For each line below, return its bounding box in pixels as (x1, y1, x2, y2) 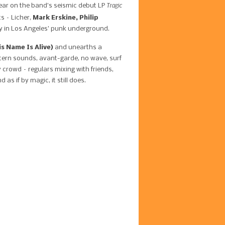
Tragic (106, 1, 122, 9)
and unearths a (53, 44, 102, 51)
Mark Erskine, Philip (33, 15, 98, 21)
